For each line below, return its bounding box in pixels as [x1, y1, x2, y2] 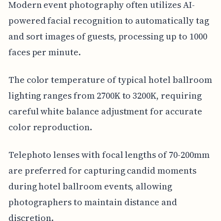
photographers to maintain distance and [8, 195, 177, 208]
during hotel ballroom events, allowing [8, 180, 172, 192]
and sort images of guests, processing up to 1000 [8, 30, 207, 42]
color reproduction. [8, 120, 92, 133]
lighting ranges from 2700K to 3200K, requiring [8, 89, 202, 102]
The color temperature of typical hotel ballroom [8, 73, 212, 86]
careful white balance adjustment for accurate [8, 105, 202, 117]
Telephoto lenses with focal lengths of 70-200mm [8, 148, 210, 161]
